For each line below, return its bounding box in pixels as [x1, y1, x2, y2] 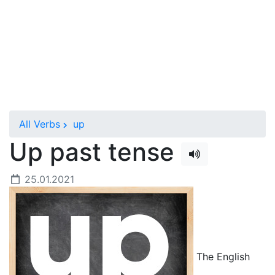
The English [193, 250, 250, 263]
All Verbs [19, 118, 60, 130]
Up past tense [9, 137, 181, 167]
